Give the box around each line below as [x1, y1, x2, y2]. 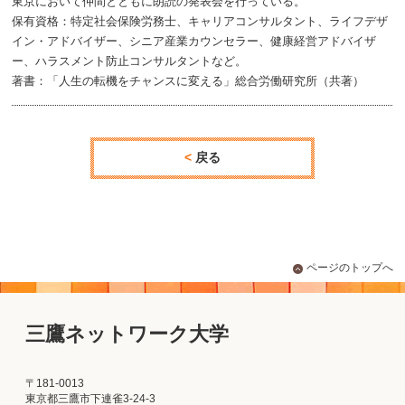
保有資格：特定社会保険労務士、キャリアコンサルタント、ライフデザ [12, 14, 389, 28]
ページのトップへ [306, 261, 393, 275]
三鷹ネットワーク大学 [25, 323, 230, 346]
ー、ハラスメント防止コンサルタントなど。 [12, 54, 248, 68]
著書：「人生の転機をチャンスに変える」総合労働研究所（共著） [12, 74, 365, 88]
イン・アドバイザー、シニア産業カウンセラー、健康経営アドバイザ [12, 34, 377, 48]
